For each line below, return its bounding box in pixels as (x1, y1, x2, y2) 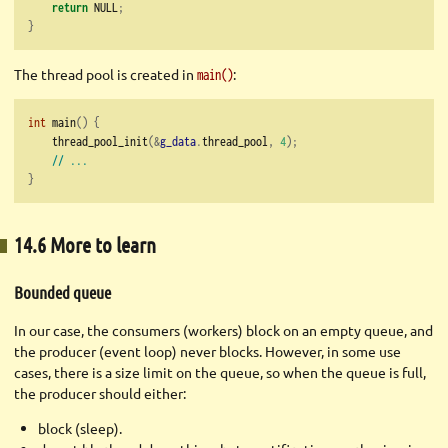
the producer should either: (14, 384, 186, 403)
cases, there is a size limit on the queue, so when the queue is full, (14, 363, 426, 382)
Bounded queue (14, 281, 111, 302)
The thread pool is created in (14, 64, 197, 83)
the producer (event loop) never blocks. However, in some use (14, 342, 401, 361)
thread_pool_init (28, 132, 148, 149)
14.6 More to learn (14, 232, 156, 258)
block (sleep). (37, 419, 122, 438)
